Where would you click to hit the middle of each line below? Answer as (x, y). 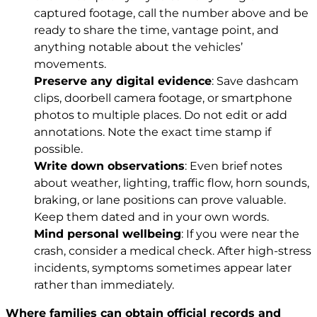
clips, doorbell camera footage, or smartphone (163, 98)
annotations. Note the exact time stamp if (152, 132)
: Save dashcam (255, 81)
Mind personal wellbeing (108, 234)
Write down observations (109, 166)
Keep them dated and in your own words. (151, 217)
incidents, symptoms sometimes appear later (163, 267)
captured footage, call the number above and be (171, 13)
